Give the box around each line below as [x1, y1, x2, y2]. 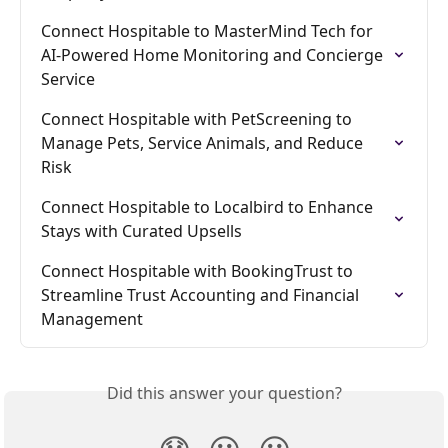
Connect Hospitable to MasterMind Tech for [41, 19, 377, 42]
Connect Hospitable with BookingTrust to [41, 259, 357, 282]
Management [41, 307, 143, 330]
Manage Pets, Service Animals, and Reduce [41, 131, 367, 154]
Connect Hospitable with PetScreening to [41, 107, 356, 130]
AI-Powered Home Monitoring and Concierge [41, 43, 387, 66]
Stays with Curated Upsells [41, 219, 242, 242]
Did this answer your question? [106, 381, 342, 404]
